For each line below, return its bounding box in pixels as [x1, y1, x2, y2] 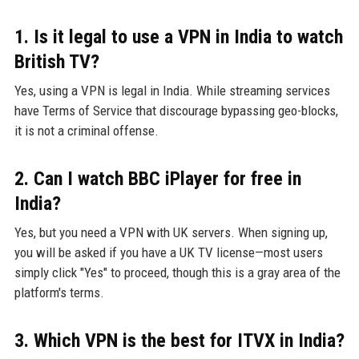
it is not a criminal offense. [14, 122, 159, 139]
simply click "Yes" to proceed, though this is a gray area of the [14, 264, 341, 280]
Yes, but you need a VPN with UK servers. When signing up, [14, 224, 328, 240]
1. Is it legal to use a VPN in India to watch [14, 25, 343, 48]
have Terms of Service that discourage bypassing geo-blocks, [14, 102, 338, 119]
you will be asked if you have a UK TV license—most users [14, 244, 323, 260]
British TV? [14, 50, 99, 73]
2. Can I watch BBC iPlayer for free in [14, 167, 301, 190]
